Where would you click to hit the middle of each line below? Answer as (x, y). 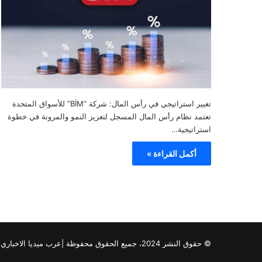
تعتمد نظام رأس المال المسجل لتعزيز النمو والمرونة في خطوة (109, 117)
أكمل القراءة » (172, 154)
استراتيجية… (191, 130)
